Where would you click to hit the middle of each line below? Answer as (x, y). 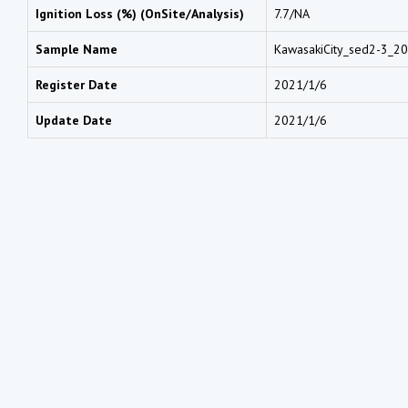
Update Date (74, 120)
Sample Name (76, 49)
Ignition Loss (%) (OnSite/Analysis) (140, 13)
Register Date (76, 84)
